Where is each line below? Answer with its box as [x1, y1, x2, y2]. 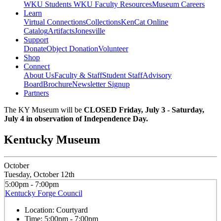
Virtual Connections [24, 18, 86, 27]
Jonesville [74, 27, 105, 36]
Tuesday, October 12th [4, 170, 74, 179]
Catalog [24, 27, 48, 36]
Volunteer [98, 44, 128, 53]
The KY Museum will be [4, 106, 84, 114]
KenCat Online [121, 18, 168, 27]
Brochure [43, 80, 72, 89]
